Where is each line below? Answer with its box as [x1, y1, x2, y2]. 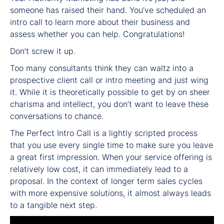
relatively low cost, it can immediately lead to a [10, 164, 188, 174]
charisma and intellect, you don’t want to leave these [10, 99, 208, 109]
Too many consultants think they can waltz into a [10, 63, 193, 73]
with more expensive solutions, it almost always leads [10, 188, 211, 198]
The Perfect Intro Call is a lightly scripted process [10, 128, 197, 138]
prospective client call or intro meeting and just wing [10, 75, 208, 85]
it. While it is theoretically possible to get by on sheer [10, 87, 210, 97]
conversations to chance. [10, 111, 103, 121]
